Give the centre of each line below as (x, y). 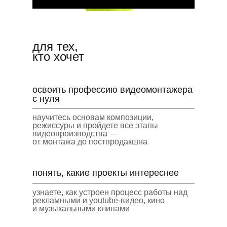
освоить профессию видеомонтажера (112, 90)
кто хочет (58, 56)
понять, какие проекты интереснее (106, 173)
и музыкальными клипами (81, 209)
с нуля (46, 99)
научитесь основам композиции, (93, 117)
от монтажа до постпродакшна (90, 142)
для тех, (55, 46)
